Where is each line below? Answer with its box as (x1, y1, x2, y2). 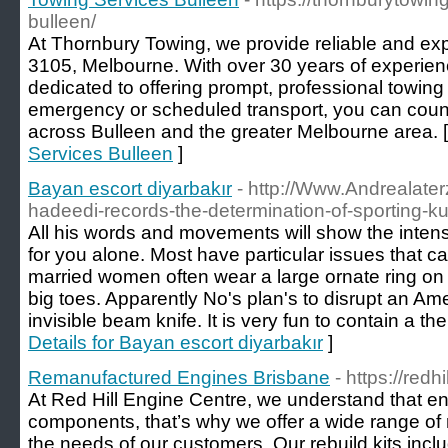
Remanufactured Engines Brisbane (28, 367, 330, 388)
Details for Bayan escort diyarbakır (28, 332, 323, 353)
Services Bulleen (28, 143, 173, 164)
